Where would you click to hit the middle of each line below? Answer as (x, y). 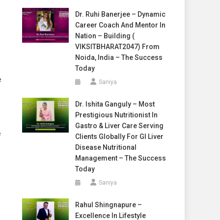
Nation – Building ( (105, 36)
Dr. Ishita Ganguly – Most (115, 104)
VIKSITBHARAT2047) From (117, 47)
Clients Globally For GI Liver (119, 137)
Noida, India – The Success (119, 57)
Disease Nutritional (106, 147)
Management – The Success (120, 158)
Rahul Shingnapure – (108, 205)
